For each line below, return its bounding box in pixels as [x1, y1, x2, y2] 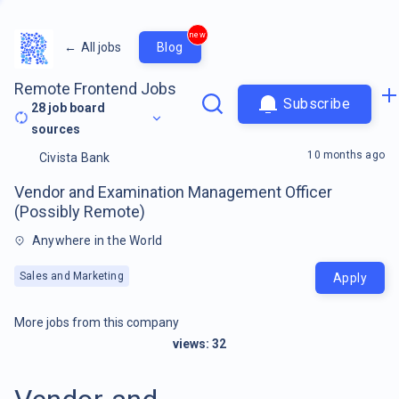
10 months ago [307, 148, 385, 161]
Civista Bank [39, 150, 110, 165]
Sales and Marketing [20, 269, 124, 282]
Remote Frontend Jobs [14, 78, 176, 98]
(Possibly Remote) [14, 201, 145, 221]
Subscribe [283, 95, 350, 112]
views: [173, 336, 212, 351]
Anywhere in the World [32, 232, 163, 248]
